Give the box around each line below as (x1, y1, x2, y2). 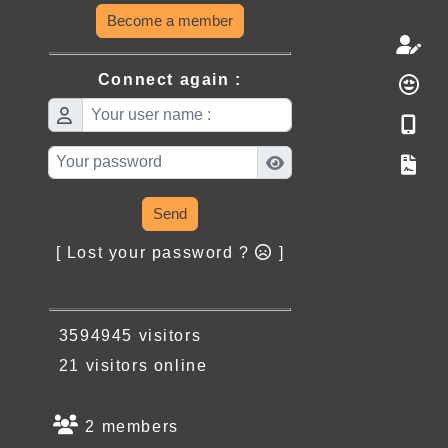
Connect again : (97, 71, 242, 89)
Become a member (106, 12, 233, 30)
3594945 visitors (47, 327, 202, 344)
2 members (79, 418, 179, 435)
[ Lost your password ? (55, 244, 256, 261)
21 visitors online (47, 357, 208, 374)
